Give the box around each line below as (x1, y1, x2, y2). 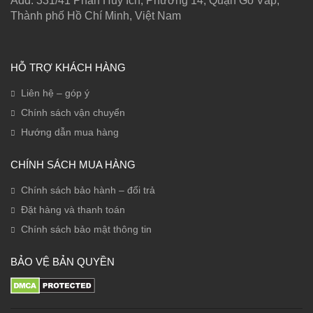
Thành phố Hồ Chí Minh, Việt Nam (10, 10, 181, 22)
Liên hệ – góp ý (21, 87, 89, 99)
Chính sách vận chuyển (21, 107, 125, 118)
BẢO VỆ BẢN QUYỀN (10, 256, 115, 268)
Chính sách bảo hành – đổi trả (21, 184, 155, 196)
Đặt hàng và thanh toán (21, 204, 125, 215)
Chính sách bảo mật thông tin (21, 224, 152, 235)
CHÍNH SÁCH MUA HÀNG (10, 159, 136, 170)
